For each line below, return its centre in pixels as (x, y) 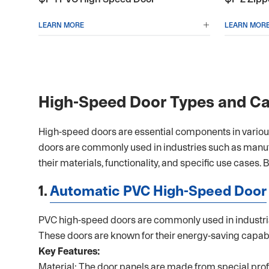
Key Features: (69, 251)
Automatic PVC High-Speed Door (158, 191)
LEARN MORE (61, 25)
